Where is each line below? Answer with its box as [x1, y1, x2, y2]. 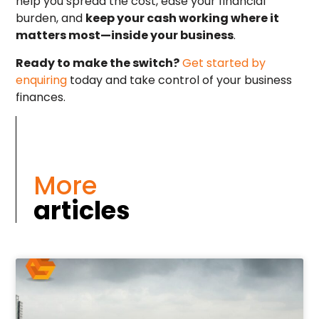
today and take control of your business [67, 71, 293, 88]
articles [33, 192, 131, 228]
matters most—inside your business [16, 27, 234, 44]
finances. [16, 88, 66, 105]
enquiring [16, 71, 68, 88]
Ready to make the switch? [16, 54, 180, 71]
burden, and [16, 10, 86, 27]
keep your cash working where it [85, 10, 280, 27]
